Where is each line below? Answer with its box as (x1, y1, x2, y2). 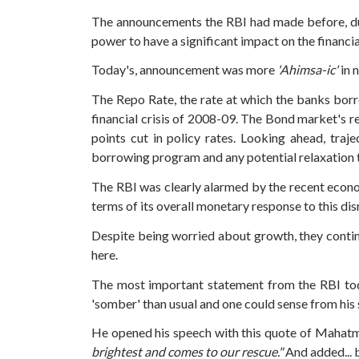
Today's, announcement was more (91, 62, 277, 78)
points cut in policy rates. (91, 130, 241, 146)
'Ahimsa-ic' (277, 62, 338, 78)
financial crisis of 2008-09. (91, 111, 241, 127)
